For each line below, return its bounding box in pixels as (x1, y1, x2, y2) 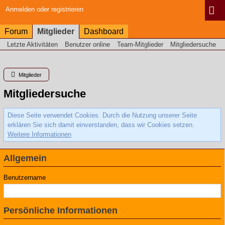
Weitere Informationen (8, 131, 71, 138)
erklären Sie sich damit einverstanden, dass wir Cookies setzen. (8, 121, 194, 129)
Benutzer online (65, 41, 110, 48)
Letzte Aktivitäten (7, 41, 58, 48)
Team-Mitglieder (117, 41, 163, 48)
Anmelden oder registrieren (6, 6, 83, 13)
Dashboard (84, 27, 124, 36)
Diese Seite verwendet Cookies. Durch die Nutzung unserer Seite (8, 111, 197, 119)
